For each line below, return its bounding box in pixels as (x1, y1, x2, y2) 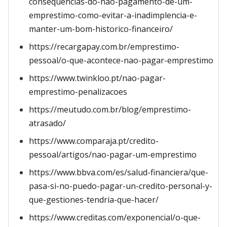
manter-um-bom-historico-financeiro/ (29, 23, 173, 34)
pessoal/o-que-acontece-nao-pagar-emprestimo (29, 55, 213, 66)
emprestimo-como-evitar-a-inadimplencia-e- (29, 10, 197, 21)
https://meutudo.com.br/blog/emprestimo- (29, 104, 191, 115)
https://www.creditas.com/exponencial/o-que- (29, 212, 201, 223)
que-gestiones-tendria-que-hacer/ (29, 194, 159, 205)
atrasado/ (29, 118, 66, 129)
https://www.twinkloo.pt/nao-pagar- (29, 72, 166, 84)
